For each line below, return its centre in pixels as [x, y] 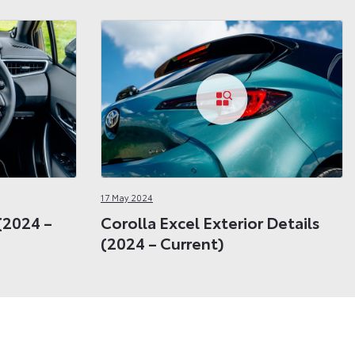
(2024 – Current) [162, 243]
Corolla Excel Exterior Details [210, 222]
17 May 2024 [127, 197]
